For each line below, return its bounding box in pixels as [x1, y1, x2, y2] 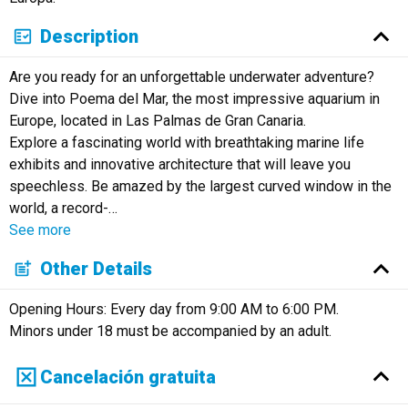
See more [8, 220, 71, 239]
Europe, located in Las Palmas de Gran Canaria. [8, 111, 306, 129]
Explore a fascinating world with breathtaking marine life [8, 133, 364, 151]
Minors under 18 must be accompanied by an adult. [8, 321, 331, 340]
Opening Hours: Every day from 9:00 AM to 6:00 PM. [8, 300, 339, 318]
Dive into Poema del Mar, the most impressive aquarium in [8, 89, 380, 107]
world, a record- [8, 199, 108, 217]
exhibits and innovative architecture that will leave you [8, 155, 351, 173]
